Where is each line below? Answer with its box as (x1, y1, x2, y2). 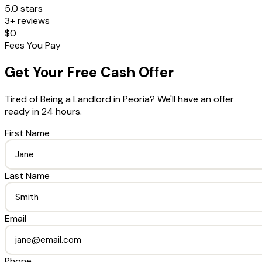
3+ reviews (5, 14, 50, 27)
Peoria (123, 92, 150, 105)
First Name (5, 126, 50, 139)
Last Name (5, 169, 50, 182)
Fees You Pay (5, 39, 61, 51)
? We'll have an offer (150, 92, 234, 105)
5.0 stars (5, 2, 43, 15)
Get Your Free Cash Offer (5, 63, 174, 81)
